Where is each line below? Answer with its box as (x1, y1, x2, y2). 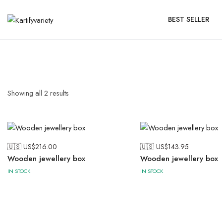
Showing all (7, 87, 44, 98)
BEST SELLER (167, 14, 209, 24)
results (48, 87, 69, 98)
